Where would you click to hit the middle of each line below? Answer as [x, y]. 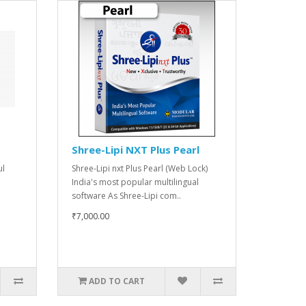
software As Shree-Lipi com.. [126, 195]
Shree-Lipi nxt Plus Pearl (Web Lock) [139, 168]
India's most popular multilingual [135, 182]
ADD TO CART [116, 281]
